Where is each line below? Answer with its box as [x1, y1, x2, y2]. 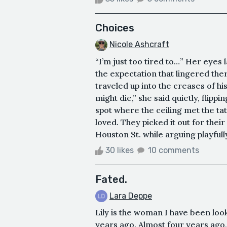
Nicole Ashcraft [109, 39, 169, 49]
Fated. [95, 173, 127, 185]
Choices [95, 21, 134, 34]
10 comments [148, 145, 199, 155]
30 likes [103, 145, 136, 155]
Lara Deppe [109, 191, 152, 201]
